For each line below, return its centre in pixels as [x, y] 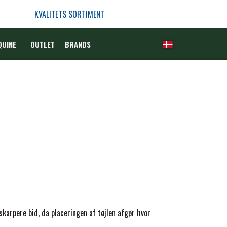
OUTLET [42, 44]
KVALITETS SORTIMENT [69, 14]
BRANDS [78, 44]
